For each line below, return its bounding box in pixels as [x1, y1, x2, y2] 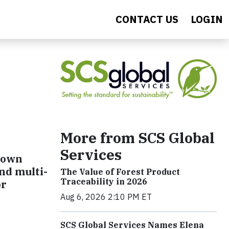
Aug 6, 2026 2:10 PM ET [60, 191, 152, 202]
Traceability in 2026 [60, 176, 147, 187]
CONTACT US [116, 12, 178, 26]
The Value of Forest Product [60, 166, 180, 177]
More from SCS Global [60, 128, 215, 147]
